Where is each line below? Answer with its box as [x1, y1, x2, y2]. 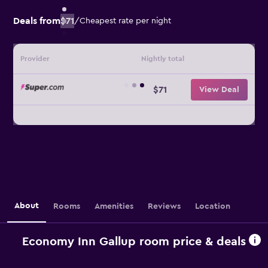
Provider [20, 55, 50, 62]
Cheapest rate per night [80, 17, 171, 25]
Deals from [13, 16, 60, 26]
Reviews [148, 202, 181, 211]
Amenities [95, 202, 133, 211]
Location [195, 202, 230, 211]
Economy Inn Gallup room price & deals [22, 235, 246, 248]
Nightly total [141, 55, 184, 62]
